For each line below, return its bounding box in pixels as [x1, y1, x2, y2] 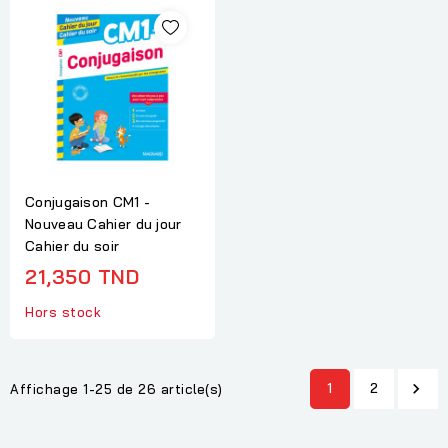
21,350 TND [25, 264, 139, 290]
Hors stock [25, 304, 101, 321]
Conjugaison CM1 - [25, 193, 151, 212]
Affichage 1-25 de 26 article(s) [10, 381, 223, 398]
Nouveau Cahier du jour [25, 215, 182, 234]
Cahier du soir [25, 237, 120, 256]
